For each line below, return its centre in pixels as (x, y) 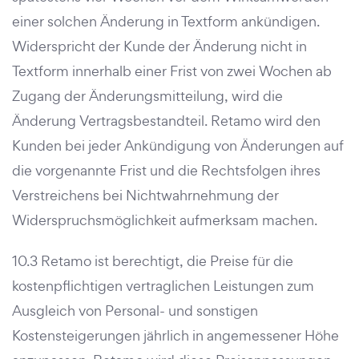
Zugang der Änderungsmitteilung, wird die (147, 96)
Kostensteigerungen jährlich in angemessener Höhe (175, 335)
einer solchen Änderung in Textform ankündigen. (166, 21)
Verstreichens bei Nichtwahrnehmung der (145, 195)
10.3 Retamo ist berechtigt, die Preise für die (153, 261)
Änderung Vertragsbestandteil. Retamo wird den (166, 121)
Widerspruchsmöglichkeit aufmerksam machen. (165, 220)
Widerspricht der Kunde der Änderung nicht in (159, 46)
